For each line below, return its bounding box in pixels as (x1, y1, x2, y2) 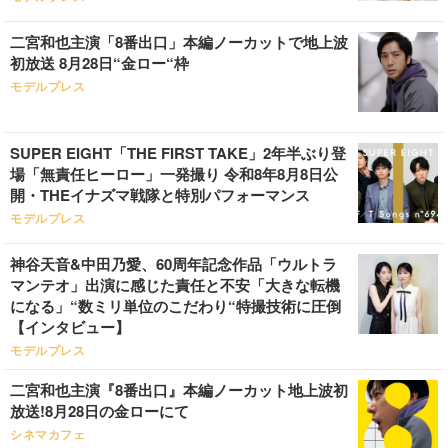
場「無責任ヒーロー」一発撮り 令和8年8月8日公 (10, 163, 338, 185)
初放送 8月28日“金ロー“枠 (10, 52, 189, 74)
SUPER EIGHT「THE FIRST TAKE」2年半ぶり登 (10, 142, 346, 164)
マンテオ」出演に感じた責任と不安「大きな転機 (10, 274, 340, 296)
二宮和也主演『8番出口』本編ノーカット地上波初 (10, 379, 348, 401)
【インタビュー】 (10, 316, 130, 338)
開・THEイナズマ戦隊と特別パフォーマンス (10, 184, 310, 206)
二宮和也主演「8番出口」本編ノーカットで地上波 (10, 31, 348, 53)
